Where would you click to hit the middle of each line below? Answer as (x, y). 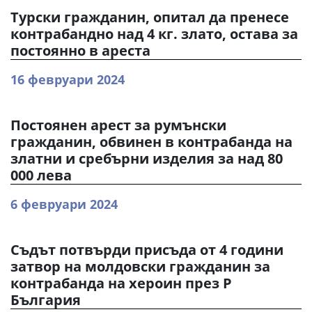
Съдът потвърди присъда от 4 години (147, 250)
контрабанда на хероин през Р (121, 283)
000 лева (41, 175)
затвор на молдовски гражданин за (140, 266)
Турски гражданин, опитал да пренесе (150, 17)
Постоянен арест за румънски (118, 125)
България (46, 300)
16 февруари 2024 (68, 79)
